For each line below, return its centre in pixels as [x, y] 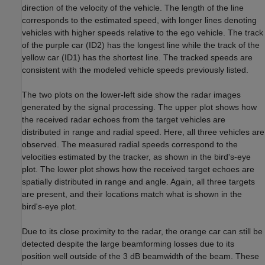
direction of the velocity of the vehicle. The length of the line [133, 8]
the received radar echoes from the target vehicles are [124, 120]
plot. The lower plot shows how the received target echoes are [138, 169]
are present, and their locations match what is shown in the [132, 194]
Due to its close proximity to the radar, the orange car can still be [142, 232]
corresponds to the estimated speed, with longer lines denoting [139, 20]
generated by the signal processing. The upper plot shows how [139, 107]
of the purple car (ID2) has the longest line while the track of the [141, 45]
